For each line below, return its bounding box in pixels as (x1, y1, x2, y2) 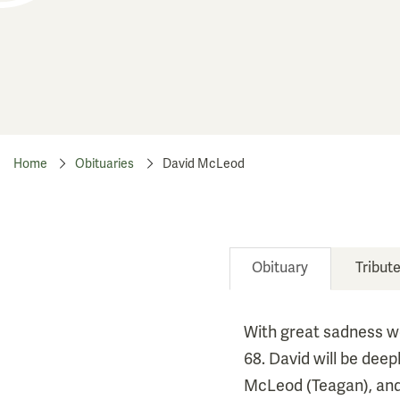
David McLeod (162, 156, 245, 172)
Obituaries (75, 156, 135, 172)
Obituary (252, 259, 309, 278)
